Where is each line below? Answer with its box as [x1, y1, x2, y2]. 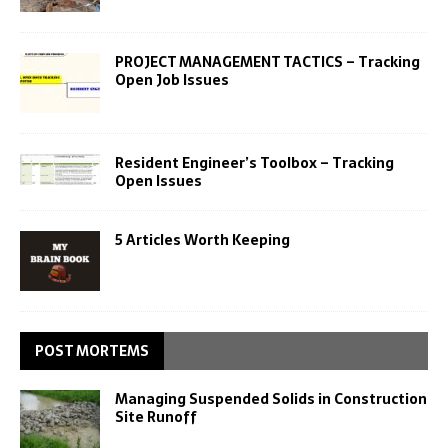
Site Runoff [115, 405, 197, 428]
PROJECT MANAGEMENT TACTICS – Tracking [115, 50, 420, 73]
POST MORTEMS [35, 339, 149, 362]
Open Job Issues [115, 68, 229, 91]
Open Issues [115, 169, 202, 192]
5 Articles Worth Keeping [115, 228, 290, 251]
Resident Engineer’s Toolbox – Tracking [115, 151, 394, 174]
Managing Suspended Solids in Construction [115, 387, 427, 410]
